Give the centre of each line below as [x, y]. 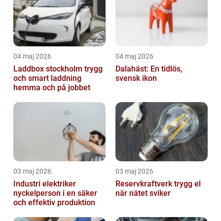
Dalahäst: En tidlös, [149, 69]
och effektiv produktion [54, 203]
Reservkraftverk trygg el [145, 184]
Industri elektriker [45, 184]
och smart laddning [47, 78]
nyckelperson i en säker [55, 193]
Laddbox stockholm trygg [49, 69]
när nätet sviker [143, 193]
